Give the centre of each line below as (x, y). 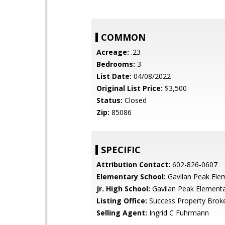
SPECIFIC (121, 150)
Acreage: (113, 52)
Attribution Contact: (133, 164)
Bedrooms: (116, 64)
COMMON (123, 37)
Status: (109, 100)
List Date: (114, 76)
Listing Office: (122, 201)
